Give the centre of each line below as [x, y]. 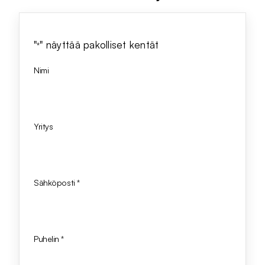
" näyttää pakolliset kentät [99, 45]
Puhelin [47, 239]
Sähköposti [54, 183]
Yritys [43, 127]
